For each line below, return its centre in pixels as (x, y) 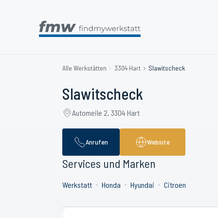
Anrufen (97, 142)
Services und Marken (109, 163)
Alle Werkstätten (84, 68)
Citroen (175, 185)
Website (158, 142)
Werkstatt (77, 185)
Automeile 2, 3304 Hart (106, 113)
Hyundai (142, 185)
